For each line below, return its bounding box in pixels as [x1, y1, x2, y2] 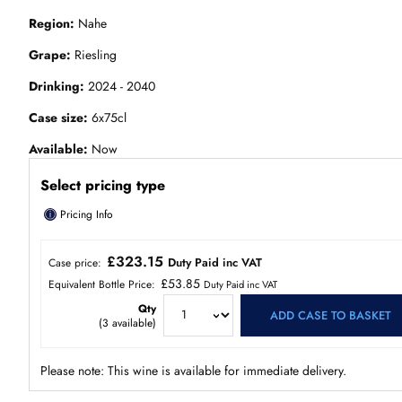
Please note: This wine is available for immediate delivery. [40, 362, 346, 380]
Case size [29, 109, 83, 127]
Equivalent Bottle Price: [48, 276, 159, 293]
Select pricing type [40, 174, 165, 196]
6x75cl [88, 109, 127, 127]
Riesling [71, 46, 117, 64]
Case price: [48, 255, 105, 271]
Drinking [29, 77, 80, 95]
